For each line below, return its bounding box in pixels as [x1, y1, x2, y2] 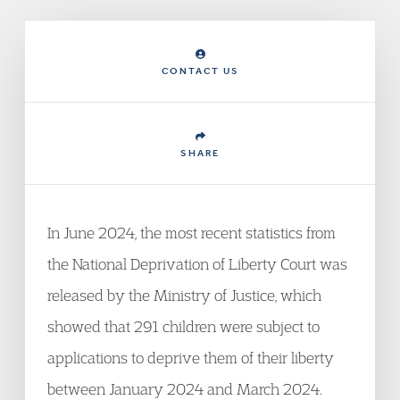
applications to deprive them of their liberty [47, 348, 334, 367]
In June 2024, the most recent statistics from [47, 223, 336, 242]
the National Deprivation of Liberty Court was [47, 254, 347, 273]
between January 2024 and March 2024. [47, 379, 322, 398]
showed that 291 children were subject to [47, 317, 320, 336]
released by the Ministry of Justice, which [47, 286, 321, 304]
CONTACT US [161, 65, 239, 77]
